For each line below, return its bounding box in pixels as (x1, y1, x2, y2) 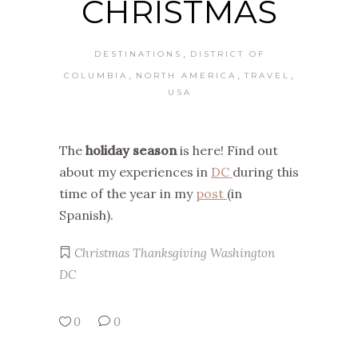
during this (233, 164, 299, 180)
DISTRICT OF (190, 49, 266, 59)
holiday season (86, 142, 177, 158)
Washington (210, 245, 275, 261)
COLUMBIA (63, 70, 128, 81)
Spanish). (59, 207, 113, 223)
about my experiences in (59, 164, 211, 180)
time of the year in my (59, 185, 196, 201)
